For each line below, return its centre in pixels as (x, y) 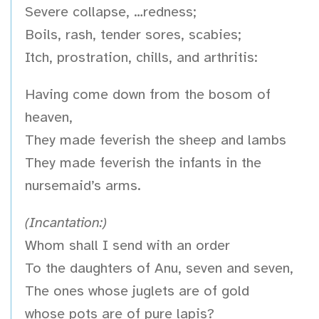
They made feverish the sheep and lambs (156, 140)
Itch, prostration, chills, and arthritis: (141, 58)
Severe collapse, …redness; (111, 12)
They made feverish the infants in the (143, 163)
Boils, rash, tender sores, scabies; (133, 35)
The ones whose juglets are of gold (137, 291)
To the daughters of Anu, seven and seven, (159, 268)
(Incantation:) (66, 223)
